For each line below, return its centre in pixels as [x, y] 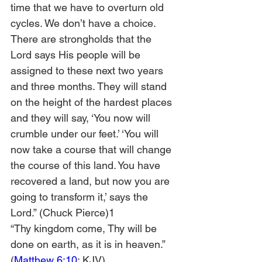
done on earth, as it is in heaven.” [89, 244]
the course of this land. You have [87, 165]
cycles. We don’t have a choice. [85, 23]
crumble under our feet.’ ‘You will [86, 134]
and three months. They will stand [90, 86]
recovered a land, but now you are [92, 181]
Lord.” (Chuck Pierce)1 [63, 213]
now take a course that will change [92, 149]
